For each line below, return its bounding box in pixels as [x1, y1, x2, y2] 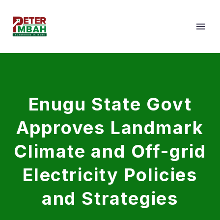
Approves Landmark [16, 117, 204, 138]
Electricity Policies [23, 164, 197, 186]
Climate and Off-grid [14, 140, 206, 162]
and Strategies [41, 188, 179, 209]
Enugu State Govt [28, 93, 192, 115]
